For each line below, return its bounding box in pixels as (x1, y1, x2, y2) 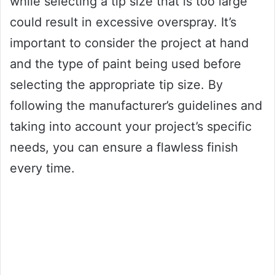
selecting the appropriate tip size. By (10, 77, 223, 93)
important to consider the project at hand (10, 36, 249, 51)
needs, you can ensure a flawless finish (10, 140, 238, 155)
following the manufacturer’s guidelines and (10, 98, 262, 114)
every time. (10, 161, 75, 176)
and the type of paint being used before (10, 56, 241, 72)
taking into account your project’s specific (10, 119, 252, 134)
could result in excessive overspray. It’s (10, 15, 236, 30)
